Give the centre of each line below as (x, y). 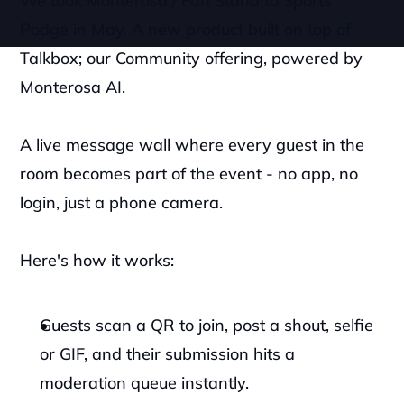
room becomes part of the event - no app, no (189, 174)
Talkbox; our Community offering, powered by (192, 58)
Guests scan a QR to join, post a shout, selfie (207, 325)
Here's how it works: (97, 260)
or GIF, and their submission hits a (168, 354)
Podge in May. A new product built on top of (186, 29)
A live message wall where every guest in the (193, 145)
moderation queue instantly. (147, 383)
